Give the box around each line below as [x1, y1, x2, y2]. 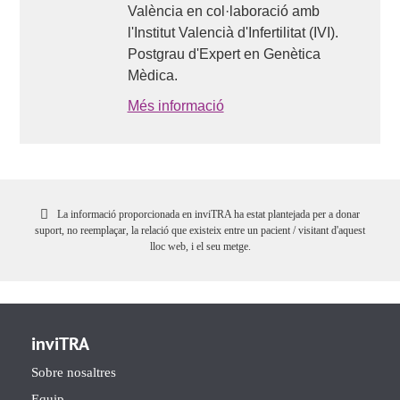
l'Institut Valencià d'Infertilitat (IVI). [127, 25, 338, 40]
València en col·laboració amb [127, 4, 320, 19]
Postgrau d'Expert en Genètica [127, 46, 321, 62]
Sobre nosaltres [31, 365, 116, 379]
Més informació [127, 98, 224, 113]
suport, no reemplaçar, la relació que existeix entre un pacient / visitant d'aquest [35, 224, 365, 237]
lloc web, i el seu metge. [149, 240, 251, 253]
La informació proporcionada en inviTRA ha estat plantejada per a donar [57, 208, 360, 221]
